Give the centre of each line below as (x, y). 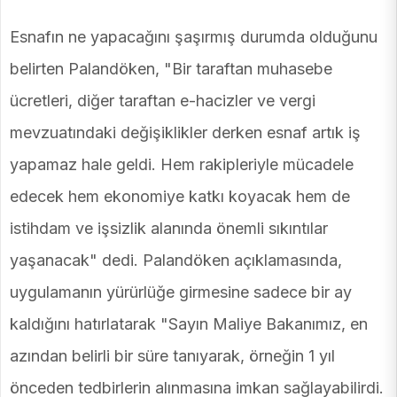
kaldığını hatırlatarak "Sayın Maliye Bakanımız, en (189, 324)
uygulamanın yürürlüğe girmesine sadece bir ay (181, 292)
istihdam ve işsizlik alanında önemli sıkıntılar (169, 229)
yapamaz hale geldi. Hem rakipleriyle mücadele (182, 165)
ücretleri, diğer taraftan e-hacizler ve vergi (163, 101)
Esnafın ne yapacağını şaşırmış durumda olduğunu (194, 37)
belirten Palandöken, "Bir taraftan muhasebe (171, 69)
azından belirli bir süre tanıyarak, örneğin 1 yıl (172, 356)
